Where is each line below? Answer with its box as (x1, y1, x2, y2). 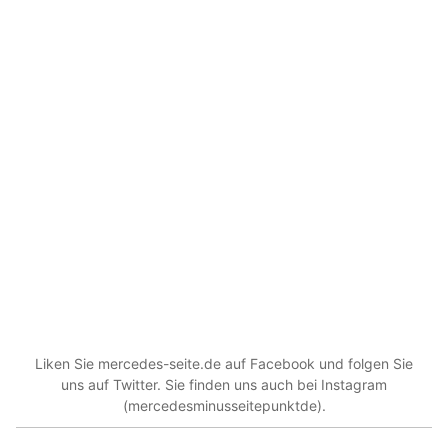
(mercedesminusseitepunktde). (122, 397, 326, 415)
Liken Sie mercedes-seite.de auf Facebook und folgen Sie (35, 355, 413, 373)
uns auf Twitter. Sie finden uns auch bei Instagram (61, 376, 387, 394)
